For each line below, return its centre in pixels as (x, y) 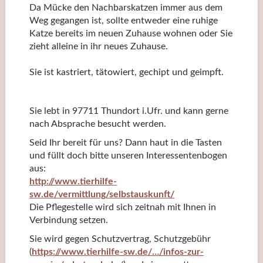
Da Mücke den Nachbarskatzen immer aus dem (126, 8)
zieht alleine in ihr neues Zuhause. (98, 47)
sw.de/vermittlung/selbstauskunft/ (102, 195)
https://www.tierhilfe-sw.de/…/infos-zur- (117, 252)
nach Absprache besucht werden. (97, 124)
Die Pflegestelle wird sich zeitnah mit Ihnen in (122, 208)
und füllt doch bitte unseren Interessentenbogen (128, 156)
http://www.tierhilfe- (73, 182)
